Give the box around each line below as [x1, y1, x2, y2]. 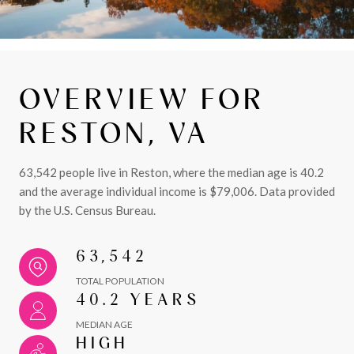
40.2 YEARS [76, 290, 200, 309]
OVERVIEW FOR [19, 81, 265, 116]
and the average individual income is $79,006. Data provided [19, 184, 335, 198]
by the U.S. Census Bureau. [19, 203, 156, 217]
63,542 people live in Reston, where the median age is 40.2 [19, 165, 324, 179]
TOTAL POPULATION [76, 275, 164, 287]
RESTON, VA [19, 115, 209, 150]
